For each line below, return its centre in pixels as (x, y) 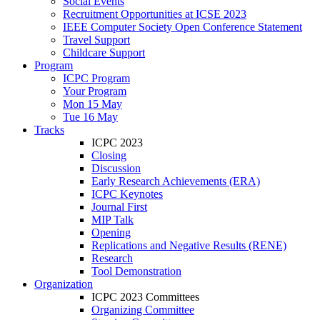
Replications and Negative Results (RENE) (189, 245)
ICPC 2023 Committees (145, 297)
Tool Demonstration (136, 271)
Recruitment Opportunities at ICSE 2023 (155, 14)
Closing (109, 155)
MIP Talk (112, 220)
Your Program (95, 91)
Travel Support (96, 40)
